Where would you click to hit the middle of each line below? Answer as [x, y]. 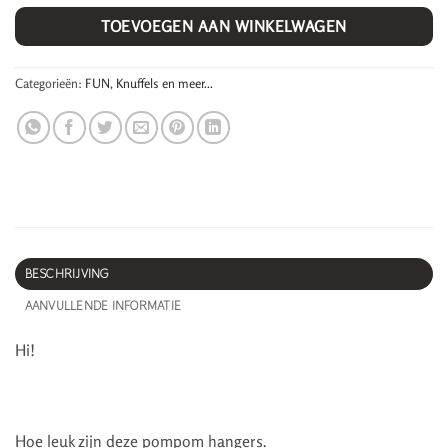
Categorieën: [50, 82]
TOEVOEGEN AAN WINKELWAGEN [224, 27]
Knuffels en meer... [164, 82]
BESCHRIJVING [66, 273]
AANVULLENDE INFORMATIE [103, 305]
